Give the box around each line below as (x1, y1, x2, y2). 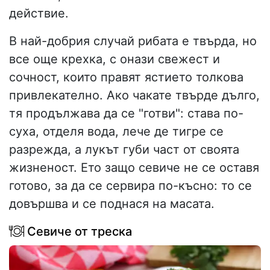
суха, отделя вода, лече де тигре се (9, 124, 224, 139)
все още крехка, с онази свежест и (9, 52, 220, 67)
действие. (9, 6, 69, 21)
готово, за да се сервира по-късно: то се (9, 178, 252, 193)
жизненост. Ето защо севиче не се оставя (9, 160, 259, 175)
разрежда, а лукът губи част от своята (9, 142, 239, 157)
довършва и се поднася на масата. (9, 196, 215, 212)
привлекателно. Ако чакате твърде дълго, (9, 88, 260, 103)
